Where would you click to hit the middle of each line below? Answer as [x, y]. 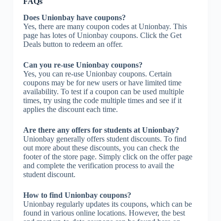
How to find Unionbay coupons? [77, 195]
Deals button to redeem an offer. [73, 44]
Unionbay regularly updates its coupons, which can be [107, 204]
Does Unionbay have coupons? [74, 17]
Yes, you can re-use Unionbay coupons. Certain [97, 74]
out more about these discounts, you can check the [101, 147]
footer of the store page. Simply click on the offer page [108, 156]
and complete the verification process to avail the [98, 165]
